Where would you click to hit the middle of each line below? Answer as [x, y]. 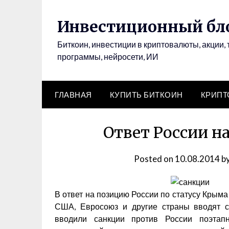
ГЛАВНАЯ [73, 95]
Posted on [154, 159]
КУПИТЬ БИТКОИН [146, 95]
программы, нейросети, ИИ [108, 56]
